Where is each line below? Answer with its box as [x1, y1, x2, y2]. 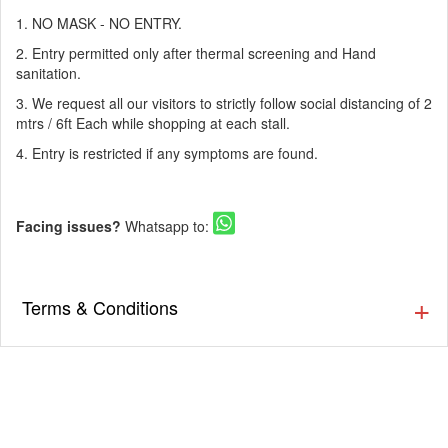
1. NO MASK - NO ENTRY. [16, 13, 182, 34]
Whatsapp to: [125, 216, 213, 237]
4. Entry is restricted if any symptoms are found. [16, 143, 318, 164]
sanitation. [16, 63, 81, 84]
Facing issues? [16, 216, 125, 237]
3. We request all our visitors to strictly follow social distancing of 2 [16, 93, 432, 114]
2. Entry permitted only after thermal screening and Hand [16, 43, 376, 64]
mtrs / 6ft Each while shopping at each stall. [16, 113, 290, 134]
